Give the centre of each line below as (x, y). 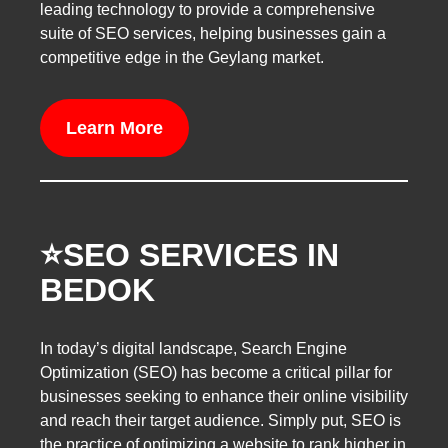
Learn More (114, 127)
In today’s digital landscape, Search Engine (193, 349)
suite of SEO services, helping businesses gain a (213, 34)
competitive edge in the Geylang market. (182, 58)
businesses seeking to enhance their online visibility (224, 397)
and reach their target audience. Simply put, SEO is (220, 421)
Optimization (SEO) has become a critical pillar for (216, 373)
